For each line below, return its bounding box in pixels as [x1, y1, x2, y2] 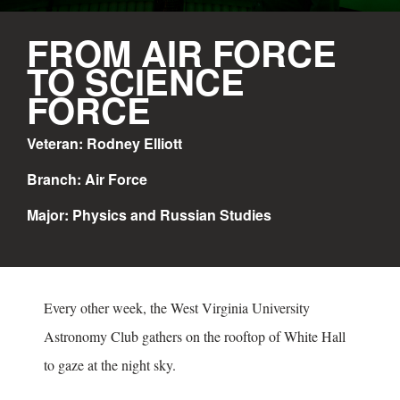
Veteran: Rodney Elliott [27, 133, 182, 154]
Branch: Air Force [27, 169, 147, 190]
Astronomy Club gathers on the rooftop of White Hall [44, 327, 346, 346]
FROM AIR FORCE [27, 27, 337, 79]
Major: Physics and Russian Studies [27, 204, 271, 226]
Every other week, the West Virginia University [44, 298, 310, 318]
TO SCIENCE [27, 55, 245, 107]
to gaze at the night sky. [44, 355, 180, 375]
